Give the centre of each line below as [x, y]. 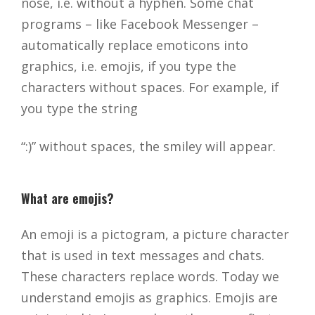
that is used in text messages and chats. [143, 256]
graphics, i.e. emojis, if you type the [129, 66]
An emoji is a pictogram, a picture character [155, 234]
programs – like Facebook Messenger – [140, 24]
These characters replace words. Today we [150, 277]
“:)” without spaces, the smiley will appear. [148, 147]
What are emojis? [67, 199]
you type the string [79, 109]
